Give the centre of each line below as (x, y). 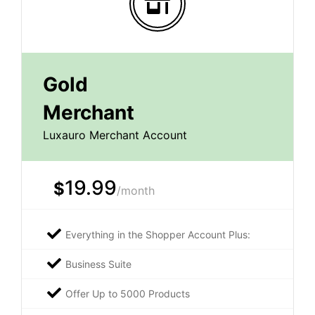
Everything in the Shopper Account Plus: (158, 234)
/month (136, 190)
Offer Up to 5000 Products (128, 293)
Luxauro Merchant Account (115, 135)
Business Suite (98, 264)
